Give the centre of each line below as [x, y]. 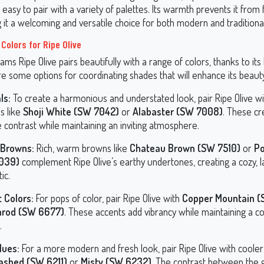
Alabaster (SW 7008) [178, 111]
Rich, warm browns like [82, 148]
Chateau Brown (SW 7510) [185, 148]
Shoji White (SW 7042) [71, 111]
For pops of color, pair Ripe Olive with [108, 198]
